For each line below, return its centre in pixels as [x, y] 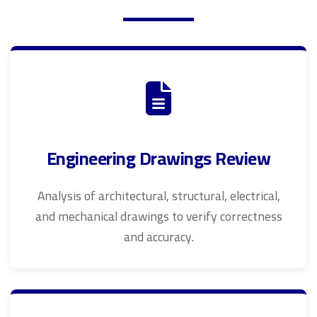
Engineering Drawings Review [158, 158]
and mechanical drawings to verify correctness [158, 216]
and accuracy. [158, 237]
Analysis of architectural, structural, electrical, [158, 196]
